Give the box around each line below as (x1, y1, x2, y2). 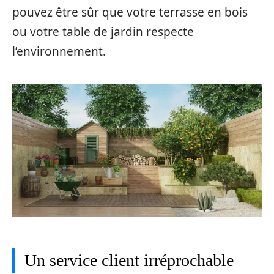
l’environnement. (12, 43, 106, 59)
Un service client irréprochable (24, 251, 234, 270)
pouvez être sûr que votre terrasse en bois (12, 4, 248, 20)
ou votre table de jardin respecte (12, 24, 194, 40)
